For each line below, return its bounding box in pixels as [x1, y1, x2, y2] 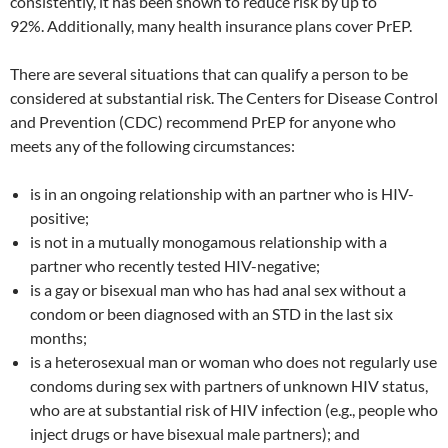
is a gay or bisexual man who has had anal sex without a [30, 280, 406, 300]
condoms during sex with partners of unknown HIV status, [30, 376, 428, 396]
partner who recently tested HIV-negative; [30, 256, 320, 276]
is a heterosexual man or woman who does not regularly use [30, 352, 437, 372]
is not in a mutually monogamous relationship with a [30, 232, 387, 252]
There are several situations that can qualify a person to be [10, 64, 408, 84]
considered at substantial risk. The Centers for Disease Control [10, 88, 438, 108]
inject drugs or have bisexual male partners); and [30, 424, 360, 444]
